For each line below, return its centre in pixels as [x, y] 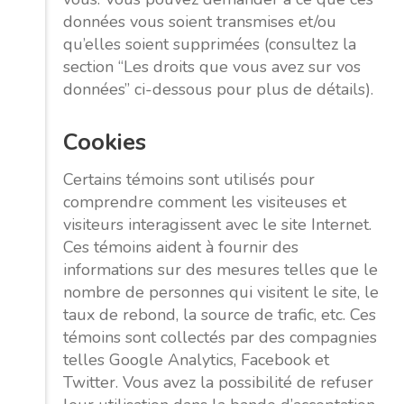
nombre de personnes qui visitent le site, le [221, 292]
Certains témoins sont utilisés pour [189, 179]
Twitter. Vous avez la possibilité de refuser [218, 382]
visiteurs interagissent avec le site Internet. [217, 224]
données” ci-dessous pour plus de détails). [218, 90]
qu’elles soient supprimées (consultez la [210, 45]
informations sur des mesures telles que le [220, 269]
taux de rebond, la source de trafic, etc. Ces [220, 314]
